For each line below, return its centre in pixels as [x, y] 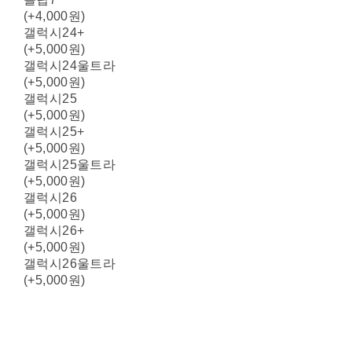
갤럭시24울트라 [70, 65]
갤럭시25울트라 [70, 164]
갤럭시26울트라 [70, 263]
